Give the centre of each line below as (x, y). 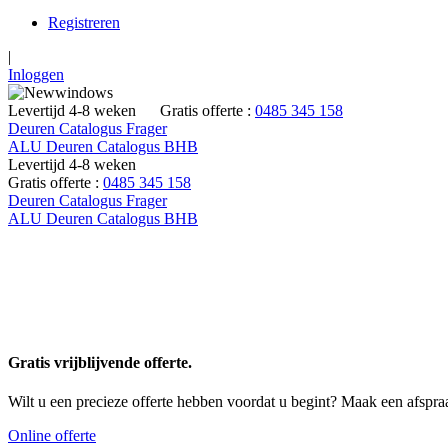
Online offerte (52, 436)
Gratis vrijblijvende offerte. (100, 363)
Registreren (84, 22)
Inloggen (36, 74)
